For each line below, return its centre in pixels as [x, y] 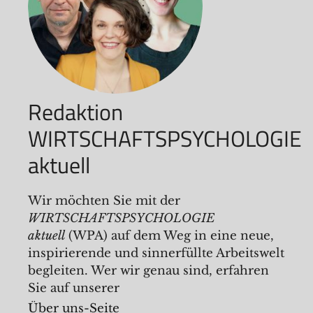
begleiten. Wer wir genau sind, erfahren [148, 271]
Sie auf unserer [74, 288]
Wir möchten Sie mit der [104, 201]
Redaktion [75, 112]
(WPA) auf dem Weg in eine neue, [169, 236]
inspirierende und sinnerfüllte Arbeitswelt [156, 253]
